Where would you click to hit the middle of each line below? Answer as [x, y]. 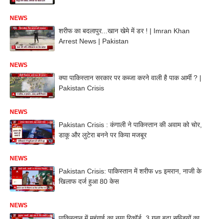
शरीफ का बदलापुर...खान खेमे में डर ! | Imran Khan [124, 31]
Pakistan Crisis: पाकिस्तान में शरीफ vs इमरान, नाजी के [130, 171]
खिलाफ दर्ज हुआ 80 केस [89, 182]
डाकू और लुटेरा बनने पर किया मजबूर [103, 135]
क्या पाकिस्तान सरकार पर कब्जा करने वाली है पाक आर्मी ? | [130, 77]
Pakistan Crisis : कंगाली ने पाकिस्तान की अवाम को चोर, [130, 124]
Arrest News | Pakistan [94, 41]
